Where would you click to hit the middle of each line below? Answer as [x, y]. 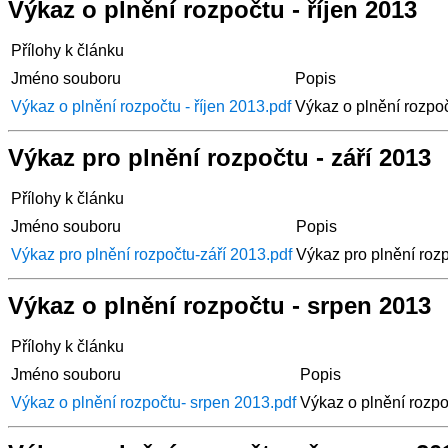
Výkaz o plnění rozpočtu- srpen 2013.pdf [153, 402]
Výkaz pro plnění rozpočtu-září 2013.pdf [151, 254]
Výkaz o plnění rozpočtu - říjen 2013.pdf [151, 106]
